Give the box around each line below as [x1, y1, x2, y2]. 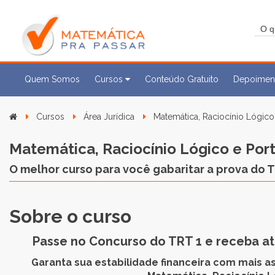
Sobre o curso [9, 206, 131, 227]
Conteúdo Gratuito [145, 74, 219, 84]
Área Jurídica [83, 112, 134, 122]
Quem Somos [25, 74, 80, 84]
